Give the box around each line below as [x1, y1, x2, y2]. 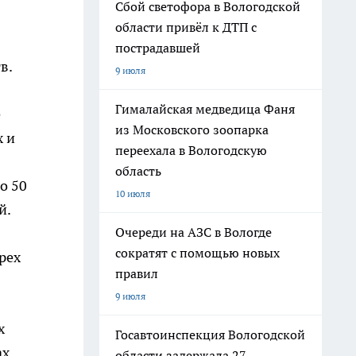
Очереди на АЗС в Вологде [115, 224, 272, 240]
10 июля [115, 188, 150, 199]
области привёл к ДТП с [115, 19, 257, 35]
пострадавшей [115, 40, 200, 56]
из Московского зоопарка [115, 122, 269, 137]
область [115, 163, 161, 179]
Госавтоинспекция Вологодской [115, 327, 305, 342]
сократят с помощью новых [115, 245, 280, 261]
